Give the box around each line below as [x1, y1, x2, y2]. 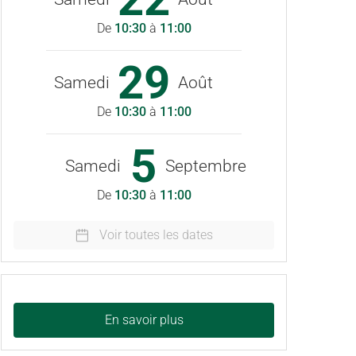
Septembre [165, 157, 246, 176]
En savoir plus [104, 312, 184, 327]
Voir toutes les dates [99, 227, 213, 242]
